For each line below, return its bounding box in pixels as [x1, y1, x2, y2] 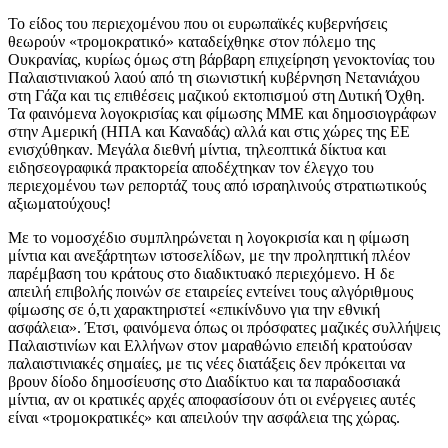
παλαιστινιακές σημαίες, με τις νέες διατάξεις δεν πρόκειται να [8, 354, 405, 372]
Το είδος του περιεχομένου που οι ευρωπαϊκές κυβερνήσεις [8, 14, 387, 32]
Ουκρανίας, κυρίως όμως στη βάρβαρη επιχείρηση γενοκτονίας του [8, 50, 435, 68]
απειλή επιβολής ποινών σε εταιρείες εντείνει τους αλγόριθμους [8, 282, 413, 300]
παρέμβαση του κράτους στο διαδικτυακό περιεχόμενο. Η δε [8, 264, 395, 282]
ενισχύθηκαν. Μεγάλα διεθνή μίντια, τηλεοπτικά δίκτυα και [8, 140, 386, 158]
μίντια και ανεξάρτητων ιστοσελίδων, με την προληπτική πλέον [8, 246, 410, 264]
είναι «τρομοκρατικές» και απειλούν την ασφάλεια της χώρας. [8, 408, 400, 426]
